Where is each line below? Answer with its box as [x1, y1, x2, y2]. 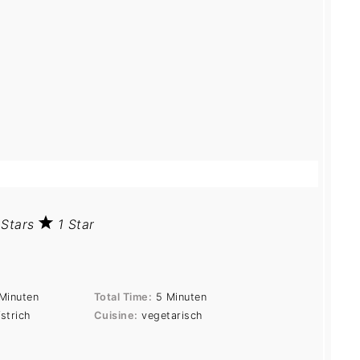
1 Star [57, 216, 95, 233]
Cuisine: [93, 309, 138, 322]
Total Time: [93, 291, 153, 304]
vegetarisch [141, 309, 202, 322]
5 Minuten [155, 291, 207, 304]
